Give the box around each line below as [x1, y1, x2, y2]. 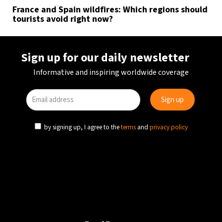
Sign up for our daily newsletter [21, 49, 189, 66]
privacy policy [150, 122, 188, 132]
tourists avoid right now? [12, 12, 113, 25]
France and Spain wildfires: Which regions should [12, 3, 208, 16]
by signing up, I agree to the [43, 122, 121, 132]
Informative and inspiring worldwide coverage [33, 67, 189, 78]
